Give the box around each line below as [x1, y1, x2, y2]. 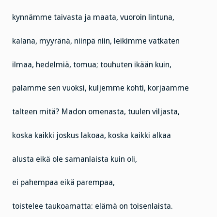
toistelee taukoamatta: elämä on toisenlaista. [12, 201, 173, 211]
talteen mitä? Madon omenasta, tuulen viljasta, [12, 107, 180, 117]
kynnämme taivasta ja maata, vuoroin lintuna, [12, 13, 174, 22]
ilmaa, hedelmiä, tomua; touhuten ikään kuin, [12, 60, 171, 69]
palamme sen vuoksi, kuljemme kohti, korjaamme [12, 83, 189, 93]
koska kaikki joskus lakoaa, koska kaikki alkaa [12, 130, 171, 140]
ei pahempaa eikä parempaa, [12, 178, 115, 187]
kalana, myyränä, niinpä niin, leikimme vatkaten [12, 36, 180, 46]
